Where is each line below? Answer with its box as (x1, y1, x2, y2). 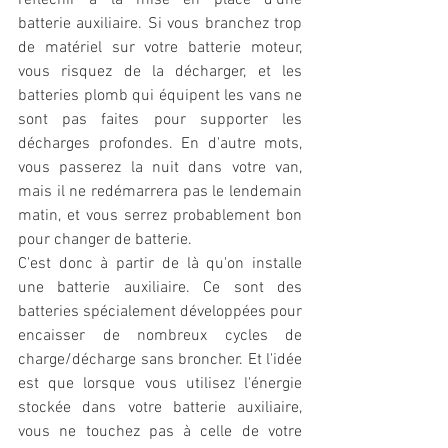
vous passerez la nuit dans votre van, (18, 158, 302, 179)
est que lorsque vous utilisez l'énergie (18, 374, 302, 395)
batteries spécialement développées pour (18, 302, 302, 323)
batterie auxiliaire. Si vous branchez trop (18, 14, 302, 35)
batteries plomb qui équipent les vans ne (18, 86, 302, 107)
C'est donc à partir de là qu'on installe (18, 254, 302, 275)
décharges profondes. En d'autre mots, (18, 134, 302, 155)
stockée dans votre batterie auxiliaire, (18, 398, 302, 419)
